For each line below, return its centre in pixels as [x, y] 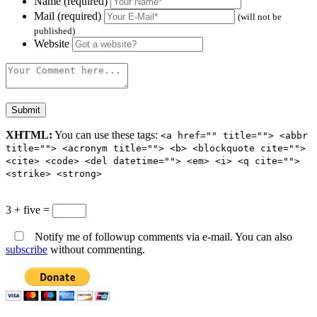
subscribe [27, 249]
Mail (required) [68, 16]
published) [54, 30]
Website [52, 43]
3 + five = [29, 209]
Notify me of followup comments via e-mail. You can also [162, 236]
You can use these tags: [106, 134]
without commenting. [96, 249]
